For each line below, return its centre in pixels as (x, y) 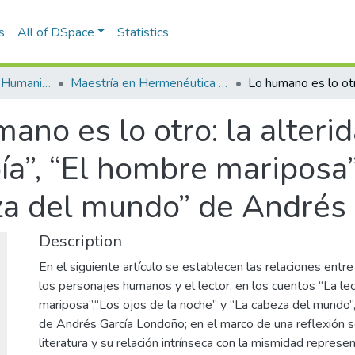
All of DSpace (55, 32)
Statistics (143, 32)
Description (80, 241)
